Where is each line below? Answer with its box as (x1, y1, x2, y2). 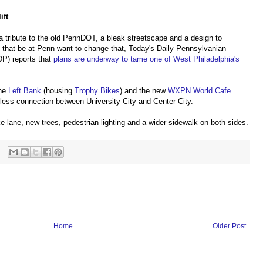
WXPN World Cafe (168, 86, 231, 96)
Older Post (213, 221, 246, 230)
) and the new (120, 86, 168, 96)
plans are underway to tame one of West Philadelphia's (53, 55, 240, 64)
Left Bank (8, 86, 41, 96)
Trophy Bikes (75, 86, 120, 96)
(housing (41, 86, 75, 96)
